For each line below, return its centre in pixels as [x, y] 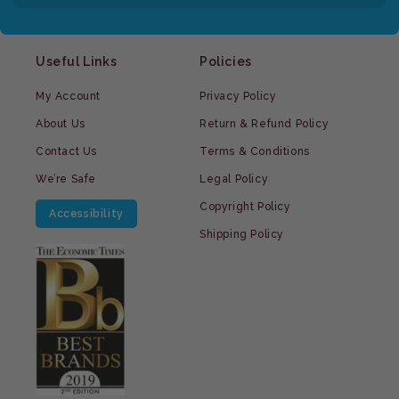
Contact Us [66, 152]
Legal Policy [234, 179]
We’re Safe [66, 179]
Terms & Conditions [255, 152]
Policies [226, 62]
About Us [61, 124]
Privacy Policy [238, 97]
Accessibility [86, 214]
